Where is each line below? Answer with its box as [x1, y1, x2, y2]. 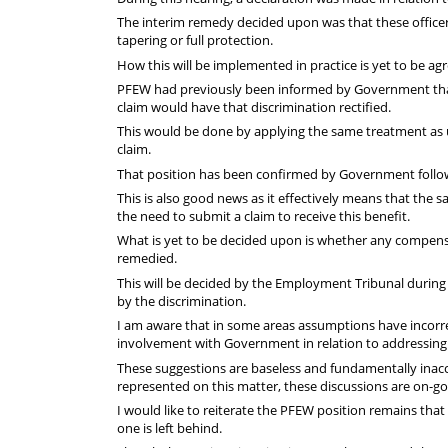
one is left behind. [117, 419, 222, 438]
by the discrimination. [117, 291, 246, 310]
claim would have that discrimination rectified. [117, 97, 391, 116]
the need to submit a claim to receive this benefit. [117, 207, 410, 226]
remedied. [117, 249, 177, 268]
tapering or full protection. [117, 31, 273, 50]
